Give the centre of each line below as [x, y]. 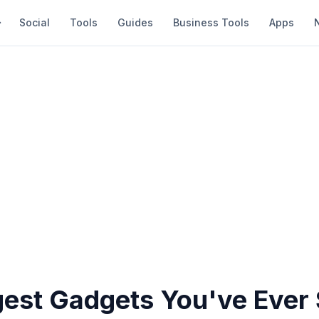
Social [35, 22]
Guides [135, 22]
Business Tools [211, 22]
